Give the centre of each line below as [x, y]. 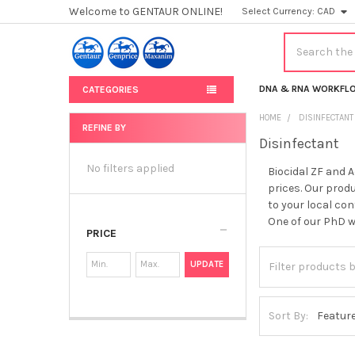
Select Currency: [280, 11]
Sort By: [289, 316]
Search [302, 40]
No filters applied [130, 168]
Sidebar [98, 147]
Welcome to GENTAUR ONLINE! [145, 11]
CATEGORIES [110, 89]
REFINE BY [104, 127]
